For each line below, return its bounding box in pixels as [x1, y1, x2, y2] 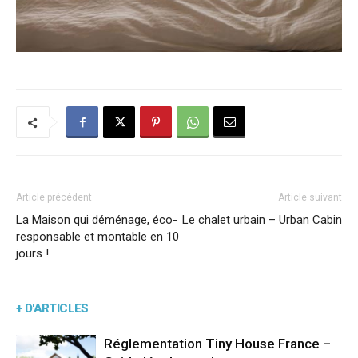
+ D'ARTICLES [16, 300, 89, 316]
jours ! [16, 245, 49, 261]
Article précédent [16, 191, 92, 203]
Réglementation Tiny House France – [104, 335, 331, 352]
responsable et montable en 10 [16, 229, 179, 244]
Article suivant [278, 191, 342, 203]
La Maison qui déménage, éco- [16, 212, 177, 227]
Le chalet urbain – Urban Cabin [182, 212, 342, 227]
